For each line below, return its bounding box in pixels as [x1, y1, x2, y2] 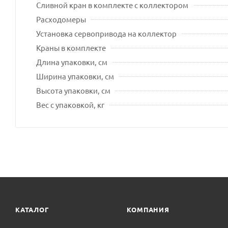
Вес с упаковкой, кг [36, 99, 104, 109]
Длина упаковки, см [36, 56, 107, 67]
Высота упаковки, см [36, 85, 110, 95]
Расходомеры [36, 14, 86, 24]
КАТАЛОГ [15, 205, 49, 214]
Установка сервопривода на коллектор [36, 28, 177, 38]
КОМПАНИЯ [127, 205, 169, 214]
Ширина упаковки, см [36, 71, 114, 81]
